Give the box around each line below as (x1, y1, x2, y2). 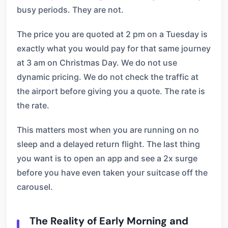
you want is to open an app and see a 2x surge (17, 153, 197, 163)
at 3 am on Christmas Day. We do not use (17, 58, 177, 68)
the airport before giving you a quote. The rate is (17, 86, 205, 96)
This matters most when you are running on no (17, 125, 199, 135)
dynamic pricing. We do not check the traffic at (17, 72, 198, 82)
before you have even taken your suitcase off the (17, 167, 208, 178)
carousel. (17, 182, 53, 192)
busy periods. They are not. (17, 5, 124, 15)
